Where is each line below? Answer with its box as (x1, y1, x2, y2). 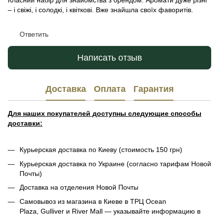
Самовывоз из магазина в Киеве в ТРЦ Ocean (20, 197, 166, 205)
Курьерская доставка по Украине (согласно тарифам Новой (20, 159, 211, 168)
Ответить (20, 30, 48, 39)
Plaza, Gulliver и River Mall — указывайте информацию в (20, 207, 200, 215)
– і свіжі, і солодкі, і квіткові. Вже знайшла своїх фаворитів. (8, 6, 193, 14)
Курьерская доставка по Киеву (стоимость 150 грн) (20, 146, 182, 154)
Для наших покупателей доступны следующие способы (8, 109, 201, 118)
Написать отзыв (77, 52, 142, 63)
